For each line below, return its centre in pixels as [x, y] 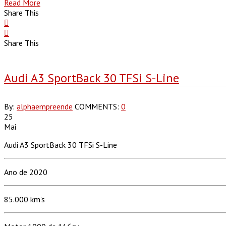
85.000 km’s [24, 199]
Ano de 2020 [26, 172]
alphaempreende [45, 106]
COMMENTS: [98, 106]
